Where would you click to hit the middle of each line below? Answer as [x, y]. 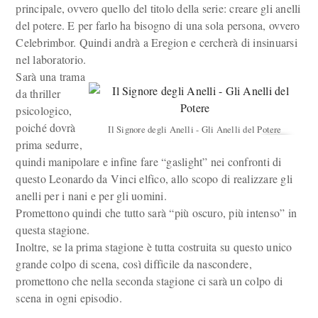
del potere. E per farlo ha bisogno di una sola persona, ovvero [158, 25]
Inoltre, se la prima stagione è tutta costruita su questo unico [154, 247]
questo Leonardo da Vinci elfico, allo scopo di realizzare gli [154, 179]
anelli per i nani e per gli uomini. [91, 196]
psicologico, [44, 110]
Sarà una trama [50, 76]
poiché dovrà [46, 127]
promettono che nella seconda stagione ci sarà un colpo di [149, 281]
